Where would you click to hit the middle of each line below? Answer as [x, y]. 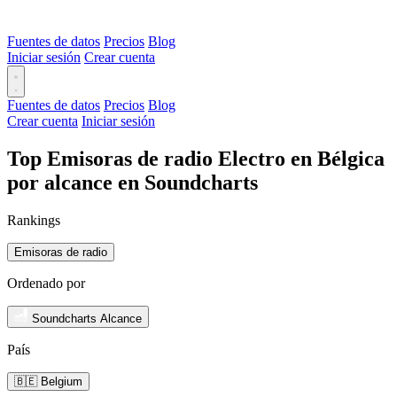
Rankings [34, 220]
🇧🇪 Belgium [48, 381]
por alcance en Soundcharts [132, 182]
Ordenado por [46, 283]
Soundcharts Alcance [87, 318]
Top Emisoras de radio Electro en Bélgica [196, 158]
